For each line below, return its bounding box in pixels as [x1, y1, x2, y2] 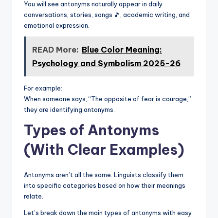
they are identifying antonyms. [24, 105, 115, 113]
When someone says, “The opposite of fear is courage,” [24, 94, 191, 103]
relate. [24, 192, 43, 200]
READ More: [32, 44, 79, 54]
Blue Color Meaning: [81, 44, 162, 54]
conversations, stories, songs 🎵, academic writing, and [24, 11, 190, 19]
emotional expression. [24, 21, 90, 30]
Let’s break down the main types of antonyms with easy [24, 208, 192, 217]
